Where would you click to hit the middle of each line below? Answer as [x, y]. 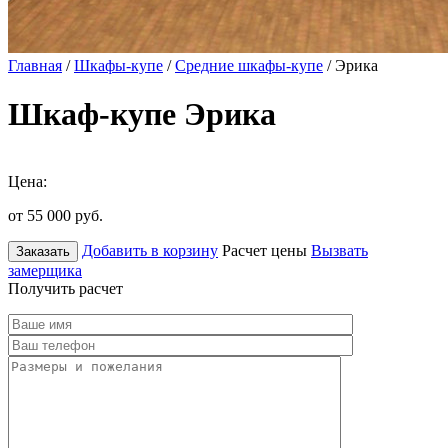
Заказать [43, 251]
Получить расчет [65, 288]
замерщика [45, 270]
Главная [35, 65]
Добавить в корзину [150, 250]
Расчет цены [264, 250]
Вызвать [339, 250]
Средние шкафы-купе [249, 65]
